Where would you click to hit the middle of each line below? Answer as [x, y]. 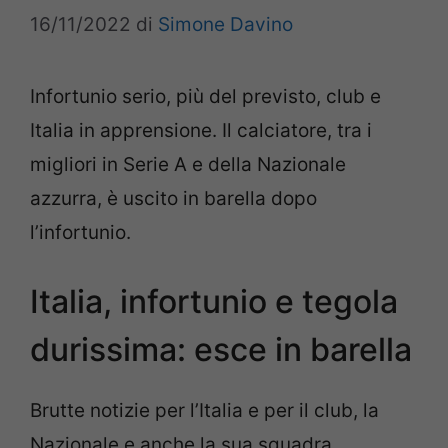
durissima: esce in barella [221, 349]
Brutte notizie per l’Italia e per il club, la [204, 410]
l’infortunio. [80, 232]
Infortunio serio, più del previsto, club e [205, 96]
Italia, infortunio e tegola [214, 301]
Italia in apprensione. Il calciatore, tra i [201, 130]
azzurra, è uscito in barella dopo [173, 198]
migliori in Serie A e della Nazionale [188, 164]
